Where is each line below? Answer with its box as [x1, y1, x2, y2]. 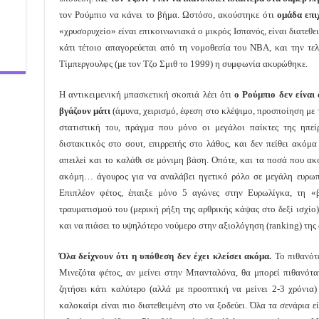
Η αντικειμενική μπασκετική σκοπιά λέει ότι [58, 88, 235, 100]
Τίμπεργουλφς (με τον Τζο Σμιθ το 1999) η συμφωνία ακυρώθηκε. [58, 58, 308, 69]
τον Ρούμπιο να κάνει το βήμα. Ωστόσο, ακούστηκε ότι [58, 9, 277, 20]
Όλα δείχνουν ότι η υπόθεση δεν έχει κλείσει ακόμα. [58, 250, 272, 261]
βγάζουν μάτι [58, 105, 110, 116]
